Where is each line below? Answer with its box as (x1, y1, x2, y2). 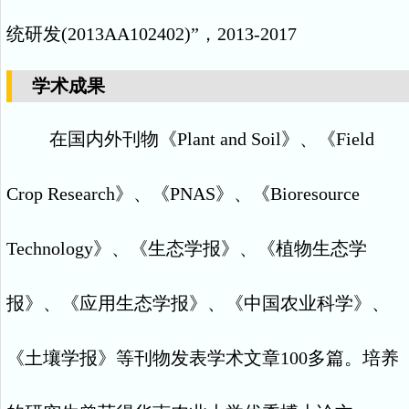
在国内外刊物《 (49, 129, 177, 149)
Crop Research (6, 184, 115, 204)
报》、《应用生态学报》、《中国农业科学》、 (6, 293, 390, 313)
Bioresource (270, 184, 360, 204)
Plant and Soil (177, 129, 281, 149)
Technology (6, 238, 93, 258)
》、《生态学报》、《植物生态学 (93, 238, 367, 258)
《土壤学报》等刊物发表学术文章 (6, 348, 280, 368)
